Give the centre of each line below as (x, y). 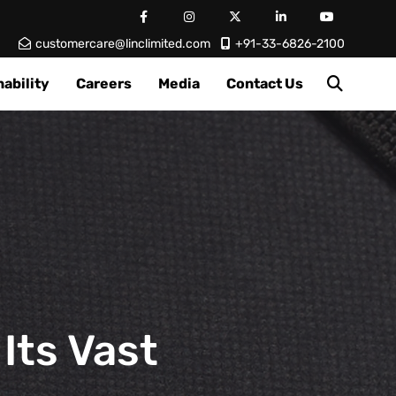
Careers (104, 84)
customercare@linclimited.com (123, 44)
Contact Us (265, 84)
